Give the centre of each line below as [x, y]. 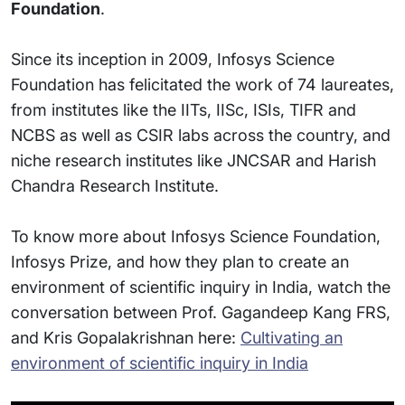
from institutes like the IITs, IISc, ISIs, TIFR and [184, 110]
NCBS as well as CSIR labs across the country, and [201, 135]
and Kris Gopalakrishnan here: [126, 338]
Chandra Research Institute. [115, 186]
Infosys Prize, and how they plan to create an [180, 262]
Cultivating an [292, 338]
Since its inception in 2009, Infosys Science [173, 59]
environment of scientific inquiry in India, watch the [201, 287]
